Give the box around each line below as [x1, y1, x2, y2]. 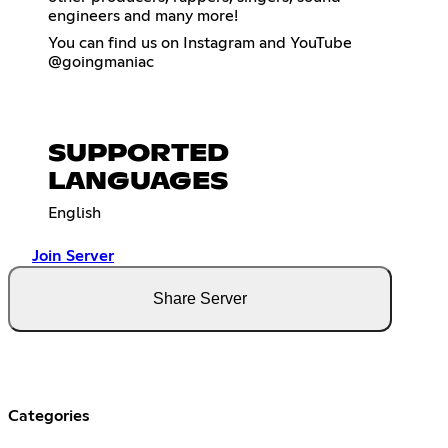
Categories [8, 407, 90, 424]
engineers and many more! [48, 7, 238, 24]
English [48, 204, 101, 221]
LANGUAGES [48, 169, 228, 194]
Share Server [153, 289, 247, 307]
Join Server [32, 247, 114, 264]
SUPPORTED [48, 141, 229, 166]
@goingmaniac [48, 53, 154, 70]
